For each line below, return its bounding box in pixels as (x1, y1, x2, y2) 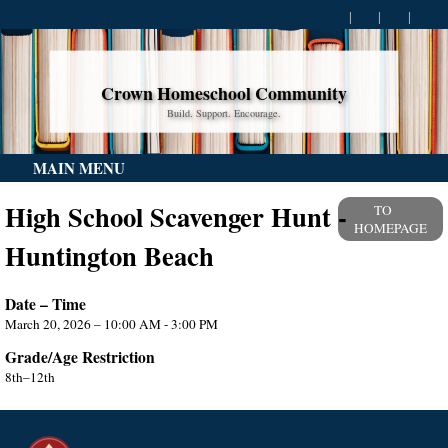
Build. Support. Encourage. (167, 105, 281, 120)
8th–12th (5, 368, 55, 387)
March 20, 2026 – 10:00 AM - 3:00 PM (5, 314, 218, 333)
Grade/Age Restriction (5, 346, 155, 369)
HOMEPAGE (354, 219, 427, 237)
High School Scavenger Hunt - (5, 197, 347, 236)
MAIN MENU (28, 157, 125, 179)
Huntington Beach (5, 236, 214, 275)
